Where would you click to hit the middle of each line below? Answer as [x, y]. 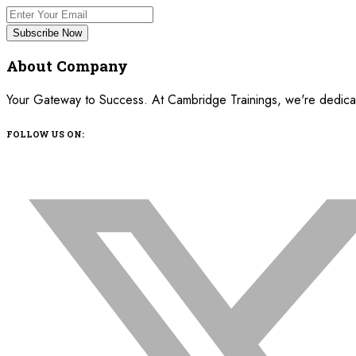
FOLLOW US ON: [45, 134]
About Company [67, 66]
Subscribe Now [47, 33]
